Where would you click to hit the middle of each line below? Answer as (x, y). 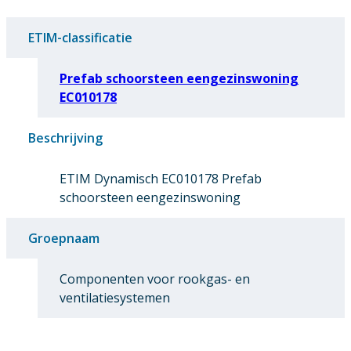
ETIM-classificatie (80, 38)
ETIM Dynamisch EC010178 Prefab (161, 179)
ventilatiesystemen (115, 298)
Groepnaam (64, 239)
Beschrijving (65, 138)
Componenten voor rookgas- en (155, 279)
